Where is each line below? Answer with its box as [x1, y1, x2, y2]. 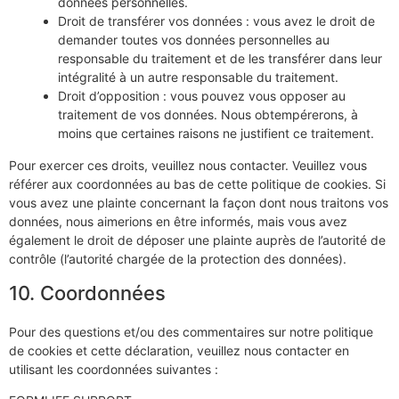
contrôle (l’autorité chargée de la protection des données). [9, 251, 346, 267]
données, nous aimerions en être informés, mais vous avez [9, 214, 347, 230]
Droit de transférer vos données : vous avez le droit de [58, 13, 375, 29]
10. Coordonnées [9, 281, 166, 305]
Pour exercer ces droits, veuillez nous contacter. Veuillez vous [9, 158, 367, 174]
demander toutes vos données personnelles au [58, 32, 330, 48]
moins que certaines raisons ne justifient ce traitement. [58, 126, 374, 142]
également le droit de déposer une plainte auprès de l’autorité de [9, 232, 386, 248]
